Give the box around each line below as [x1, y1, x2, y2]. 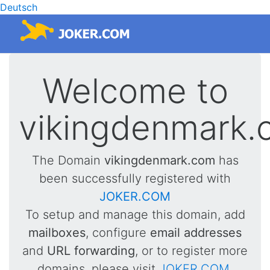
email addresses [150, 225, 242, 240]
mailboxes [28, 225, 86, 240]
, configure [86, 225, 150, 240]
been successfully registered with [39, 171, 231, 186]
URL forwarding [47, 243, 135, 258]
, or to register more [135, 243, 248, 258]
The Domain [31, 153, 104, 168]
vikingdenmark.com [104, 153, 215, 168]
